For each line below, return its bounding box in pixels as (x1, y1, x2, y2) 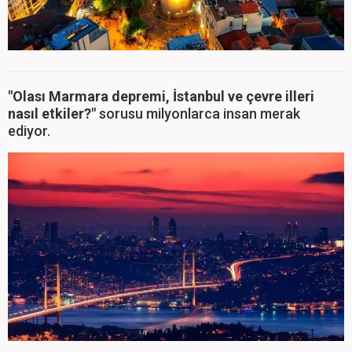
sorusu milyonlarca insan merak (96, 104, 300, 122)
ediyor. (8, 122, 50, 139)
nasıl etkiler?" (8, 104, 96, 122)
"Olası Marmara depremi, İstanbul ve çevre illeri (8, 87, 314, 104)
